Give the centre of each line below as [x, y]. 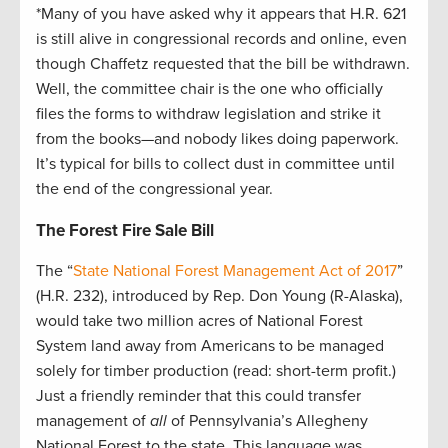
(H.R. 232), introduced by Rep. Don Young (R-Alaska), [219, 296]
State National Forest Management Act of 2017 [235, 271]
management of [93, 421]
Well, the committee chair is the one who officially [209, 89]
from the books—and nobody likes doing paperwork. [217, 139]
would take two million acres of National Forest [199, 321]
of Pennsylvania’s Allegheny [267, 421]
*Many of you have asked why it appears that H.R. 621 [221, 14]
